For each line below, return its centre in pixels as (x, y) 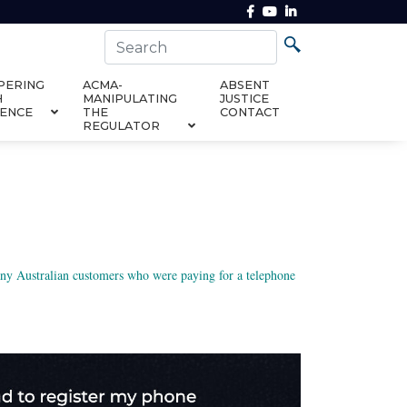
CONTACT (250, 112)
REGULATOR (121, 125)
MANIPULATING (129, 98)
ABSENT (245, 84)
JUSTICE (245, 98)
